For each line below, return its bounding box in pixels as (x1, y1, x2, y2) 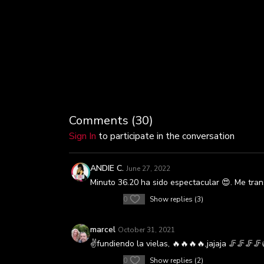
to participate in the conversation (96, 130, 235, 143)
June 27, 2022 (126, 164, 170, 173)
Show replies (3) (150, 194, 203, 204)
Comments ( (69, 113, 135, 128)
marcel (90, 224, 115, 235)
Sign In (69, 130, 96, 143)
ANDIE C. (90, 163, 124, 174)
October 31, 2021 (118, 225, 175, 235)
